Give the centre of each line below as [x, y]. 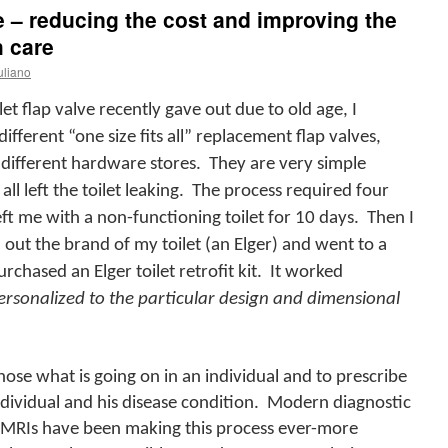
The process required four [290, 191]
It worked [306, 272]
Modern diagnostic [339, 403]
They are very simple [287, 164]
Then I [390, 218]
